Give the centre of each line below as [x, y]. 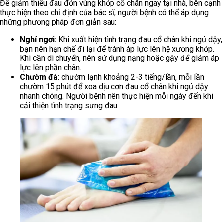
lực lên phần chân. [51, 67]
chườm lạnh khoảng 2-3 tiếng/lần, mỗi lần [132, 77]
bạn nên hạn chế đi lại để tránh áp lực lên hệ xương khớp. [117, 49]
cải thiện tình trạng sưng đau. [69, 105]
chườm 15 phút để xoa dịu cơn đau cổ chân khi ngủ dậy [114, 86]
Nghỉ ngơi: [38, 39]
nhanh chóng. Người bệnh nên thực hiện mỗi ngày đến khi [116, 96]
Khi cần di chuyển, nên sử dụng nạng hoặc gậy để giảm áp [119, 58]
